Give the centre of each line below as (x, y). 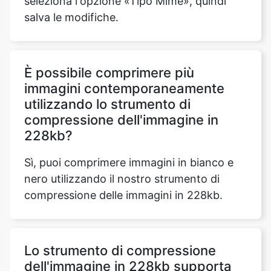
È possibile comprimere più (109, 23)
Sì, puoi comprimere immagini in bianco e (129, 113)
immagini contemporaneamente (124, 39)
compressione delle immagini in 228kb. (123, 146)
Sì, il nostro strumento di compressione (124, 260)
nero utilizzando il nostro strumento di (122, 129)
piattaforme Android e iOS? (110, 233)
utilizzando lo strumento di (107, 55)
